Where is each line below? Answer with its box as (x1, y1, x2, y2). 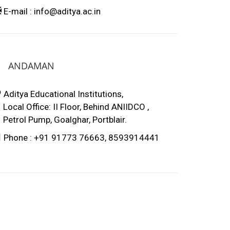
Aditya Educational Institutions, (2, 88, 123, 99)
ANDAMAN (8, 59, 54, 72)
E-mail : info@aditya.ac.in (2, 6, 101, 16)
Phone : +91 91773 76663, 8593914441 (2, 132, 160, 143)
